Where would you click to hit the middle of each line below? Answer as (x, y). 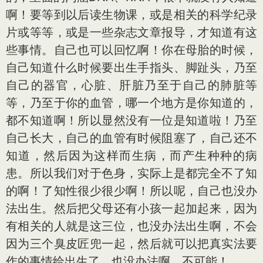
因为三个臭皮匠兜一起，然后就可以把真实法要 (131, 244)
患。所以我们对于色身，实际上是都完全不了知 (131, 173)
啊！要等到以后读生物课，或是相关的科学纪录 (131, 15)
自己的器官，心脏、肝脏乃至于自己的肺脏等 (131, 85)
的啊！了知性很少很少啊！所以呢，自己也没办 (131, 191)
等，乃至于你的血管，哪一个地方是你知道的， (131, 103)
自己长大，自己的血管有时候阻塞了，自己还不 (131, 138)
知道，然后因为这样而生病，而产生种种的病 (131, 156)
